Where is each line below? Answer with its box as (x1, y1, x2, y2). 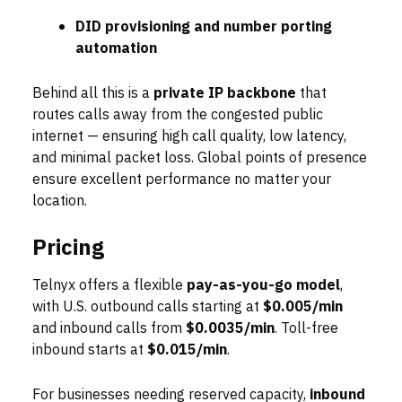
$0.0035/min (186, 318, 275, 340)
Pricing (32, 232, 104, 265)
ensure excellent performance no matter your (32, 169, 331, 191)
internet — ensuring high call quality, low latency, (32, 126, 346, 148)
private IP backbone (153, 83, 296, 105)
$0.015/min (147, 339, 227, 362)
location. (32, 190, 87, 213)
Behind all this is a (32, 83, 153, 105)
